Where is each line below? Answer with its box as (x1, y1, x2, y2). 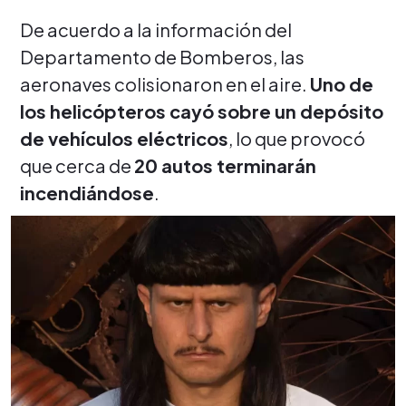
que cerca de (20, 153, 134, 177)
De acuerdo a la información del (20, 17, 292, 41)
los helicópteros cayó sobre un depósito (20, 99, 383, 122)
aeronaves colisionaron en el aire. (20, 72, 310, 95)
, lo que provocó (228, 126, 365, 150)
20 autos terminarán (134, 153, 316, 177)
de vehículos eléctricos (20, 126, 228, 150)
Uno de (310, 72, 373, 95)
